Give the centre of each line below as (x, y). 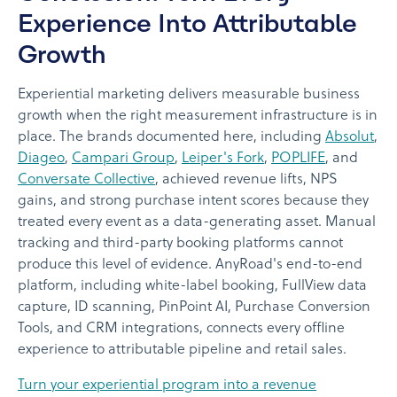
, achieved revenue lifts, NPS (246, 180)
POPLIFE (298, 159)
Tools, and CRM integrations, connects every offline (181, 329)
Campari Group (123, 159)
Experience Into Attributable (187, 23)
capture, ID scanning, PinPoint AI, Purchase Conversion (194, 308)
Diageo (41, 159)
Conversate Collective (86, 180)
